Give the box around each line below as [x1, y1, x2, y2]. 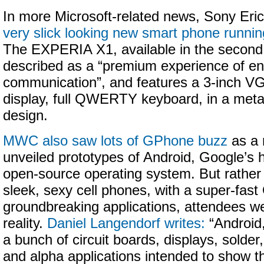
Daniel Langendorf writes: [47, 216, 205, 231]
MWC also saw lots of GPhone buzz [3, 133, 227, 148]
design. [3, 108, 48, 123]
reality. [3, 216, 47, 231]
